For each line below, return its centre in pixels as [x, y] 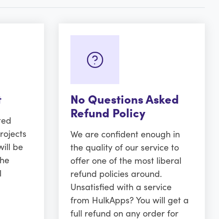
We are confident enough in [125, 134]
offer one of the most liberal [126, 160]
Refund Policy [108, 112]
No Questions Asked [124, 99]
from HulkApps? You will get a [129, 200]
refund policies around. [116, 174]
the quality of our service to [124, 147]
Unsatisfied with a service [121, 187]
